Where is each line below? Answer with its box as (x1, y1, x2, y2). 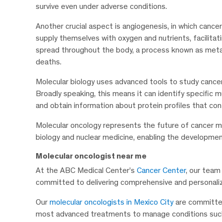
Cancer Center (137, 166, 186, 175)
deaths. (36, 57, 61, 67)
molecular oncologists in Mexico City (50, 197, 173, 207)
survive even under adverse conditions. (36, 1, 167, 11)
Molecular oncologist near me (36, 151, 147, 161)
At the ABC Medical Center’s (36, 166, 137, 175)
